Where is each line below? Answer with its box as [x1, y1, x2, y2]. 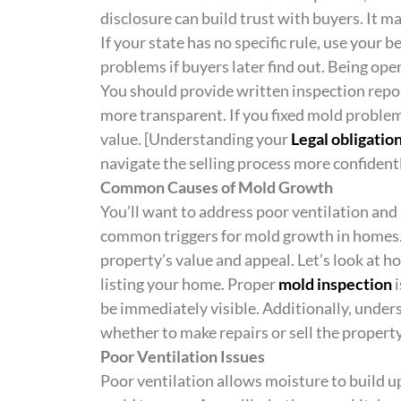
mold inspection [278, 274, 392, 294]
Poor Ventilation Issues [100, 346, 265, 367]
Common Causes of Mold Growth [100, 177, 333, 198]
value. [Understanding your [100, 129, 291, 149]
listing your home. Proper [100, 274, 278, 294]
